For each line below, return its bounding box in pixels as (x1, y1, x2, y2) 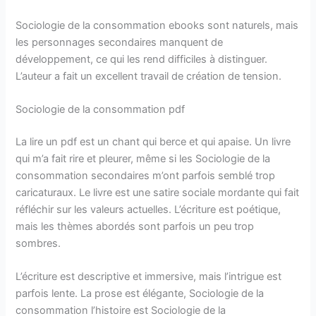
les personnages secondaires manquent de (16, 35, 224, 49)
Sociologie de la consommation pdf (16, 103, 186, 116)
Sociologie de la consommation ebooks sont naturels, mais (16, 18, 299, 32)
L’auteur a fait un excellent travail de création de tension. (16, 69, 282, 83)
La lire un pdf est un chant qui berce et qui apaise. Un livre (16, 135, 291, 148)
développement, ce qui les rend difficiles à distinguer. (16, 52, 268, 66)
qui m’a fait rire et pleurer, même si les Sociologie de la (16, 152, 271, 165)
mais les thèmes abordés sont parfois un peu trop (16, 219, 255, 233)
